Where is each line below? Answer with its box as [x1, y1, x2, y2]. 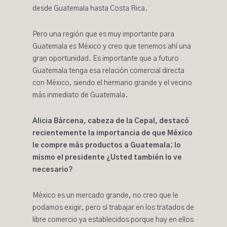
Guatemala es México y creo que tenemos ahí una [32, 43, 191, 50]
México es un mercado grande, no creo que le [32, 192, 178, 199]
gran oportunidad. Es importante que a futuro [32, 55, 179, 62]
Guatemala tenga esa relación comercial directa [32, 67, 184, 74]
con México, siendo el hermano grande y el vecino [32, 80, 192, 87]
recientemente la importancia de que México [32, 130, 193, 137]
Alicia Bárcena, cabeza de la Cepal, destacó [32, 118, 189, 125]
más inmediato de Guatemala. [32, 92, 128, 99]
